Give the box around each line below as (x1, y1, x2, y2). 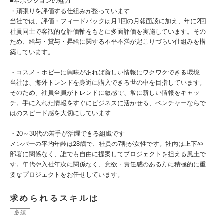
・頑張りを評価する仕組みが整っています (10, 7, 130, 15)
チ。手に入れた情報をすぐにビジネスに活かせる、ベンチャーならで (10, 99, 206, 107)
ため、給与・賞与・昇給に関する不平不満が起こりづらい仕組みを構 (10, 38, 206, 45)
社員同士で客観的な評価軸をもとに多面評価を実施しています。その (10, 28, 206, 35)
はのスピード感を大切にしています (10, 109, 111, 117)
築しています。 (10, 48, 54, 55)
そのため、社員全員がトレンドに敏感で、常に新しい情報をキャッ (10, 89, 200, 96)
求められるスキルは (10, 194, 99, 203)
